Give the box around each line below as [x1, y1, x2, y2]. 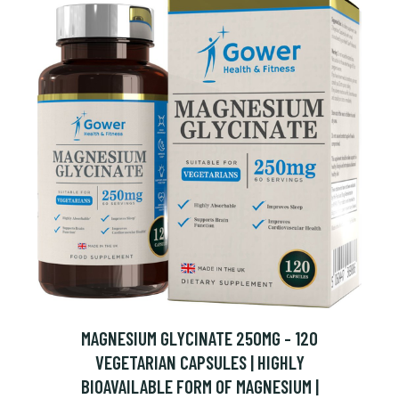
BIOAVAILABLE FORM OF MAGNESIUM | [80, 375, 319, 397]
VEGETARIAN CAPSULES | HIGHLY [94, 351, 305, 373]
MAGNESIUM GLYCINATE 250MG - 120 [81, 327, 318, 349]
